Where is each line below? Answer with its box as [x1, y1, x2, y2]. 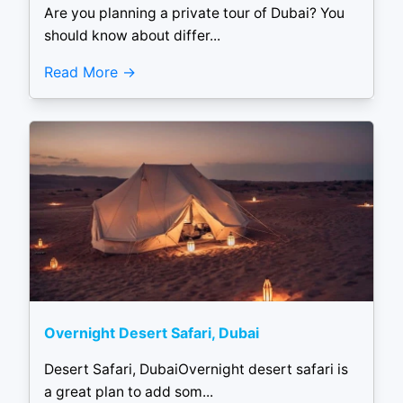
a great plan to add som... [44, 383, 213, 401]
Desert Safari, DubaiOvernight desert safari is [44, 361, 348, 379]
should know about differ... [44, 27, 220, 45]
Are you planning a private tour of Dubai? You [44, 4, 345, 22]
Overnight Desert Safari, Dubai [44, 323, 259, 342]
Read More [44, 62, 118, 81]
